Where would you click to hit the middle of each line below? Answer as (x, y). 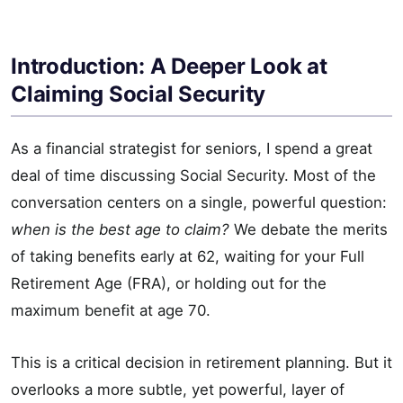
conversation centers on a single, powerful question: (199, 202)
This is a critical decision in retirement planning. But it (201, 362)
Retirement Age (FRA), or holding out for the (169, 283)
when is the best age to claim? (120, 229)
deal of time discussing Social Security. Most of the (193, 175)
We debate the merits (309, 229)
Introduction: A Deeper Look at (169, 66)
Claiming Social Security (139, 94)
